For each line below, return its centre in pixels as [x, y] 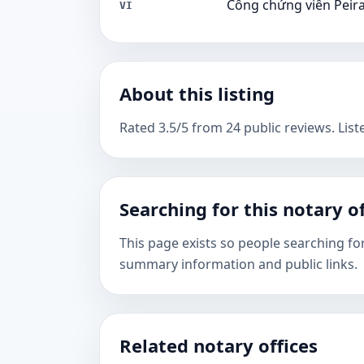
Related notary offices [219, 345]
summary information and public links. [238, 264]
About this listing [197, 93]
